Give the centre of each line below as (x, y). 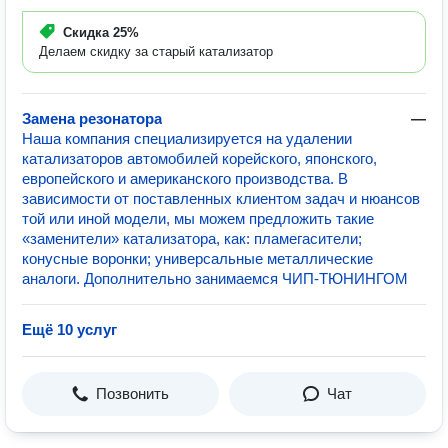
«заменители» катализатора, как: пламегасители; (192, 238)
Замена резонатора (92, 118)
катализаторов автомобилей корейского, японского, (199, 158)
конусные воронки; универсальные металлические (197, 258)
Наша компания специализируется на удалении (187, 138)
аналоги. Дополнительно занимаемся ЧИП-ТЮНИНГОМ (215, 278)
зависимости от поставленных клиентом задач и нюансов (221, 198)
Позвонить (132, 393)
